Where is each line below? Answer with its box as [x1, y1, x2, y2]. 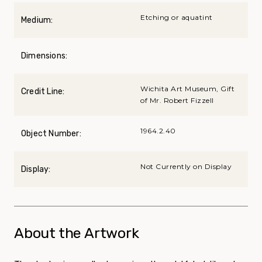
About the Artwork [14, 224, 139, 242]
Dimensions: [21, 50, 68, 61]
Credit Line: [21, 86, 65, 96]
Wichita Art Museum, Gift [140, 84, 235, 93]
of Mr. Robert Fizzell [140, 95, 214, 105]
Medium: [21, 15, 53, 25]
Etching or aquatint [140, 12, 213, 22]
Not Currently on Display [140, 161, 232, 171]
